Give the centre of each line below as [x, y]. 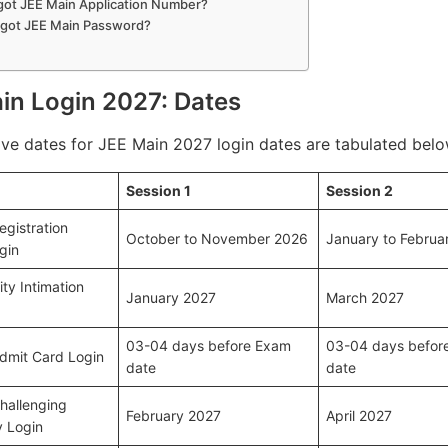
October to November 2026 [217, 238]
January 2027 [171, 297]
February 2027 [173, 415]
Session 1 [158, 190]
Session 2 [359, 190]
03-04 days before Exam [208, 345]
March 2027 [365, 297]
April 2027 [359, 415]
